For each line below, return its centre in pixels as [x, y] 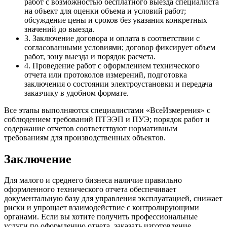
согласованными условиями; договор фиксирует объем [120, 47]
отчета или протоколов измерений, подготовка [106, 74]
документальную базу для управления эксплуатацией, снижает [113, 199]
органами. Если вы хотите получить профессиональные [101, 217]
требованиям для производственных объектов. [85, 137]
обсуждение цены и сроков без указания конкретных [116, 20]
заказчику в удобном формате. [77, 93]
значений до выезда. [59, 29]
